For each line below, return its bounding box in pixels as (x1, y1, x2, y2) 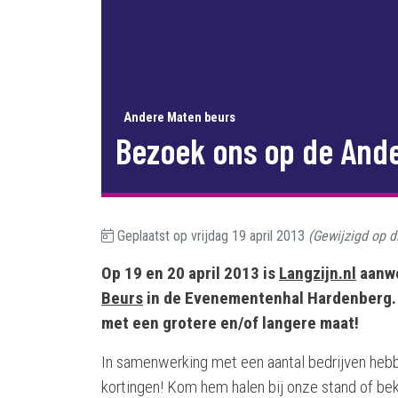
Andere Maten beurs (123, 109, 236, 125)
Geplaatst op (114, 227, 191, 244)
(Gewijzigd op (308, 227, 389, 244)
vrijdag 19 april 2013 (191, 227, 305, 244)
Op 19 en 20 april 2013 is (101, 263, 279, 283)
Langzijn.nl (279, 263, 356, 283)
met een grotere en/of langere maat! (101, 313, 359, 333)
